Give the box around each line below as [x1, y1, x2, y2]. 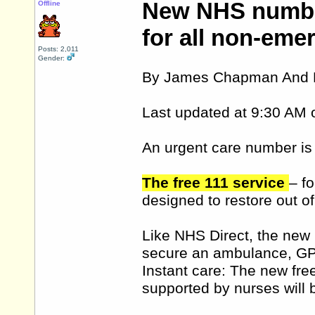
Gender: [38, 54, 67, 62]
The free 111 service [142, 174, 289, 192]
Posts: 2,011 [38, 45, 79, 53]
